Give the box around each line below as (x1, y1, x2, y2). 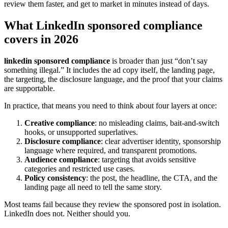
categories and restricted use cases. (24, 164, 135, 173)
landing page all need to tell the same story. (24, 182, 162, 191)
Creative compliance (24, 118, 95, 127)
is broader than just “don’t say (110, 56, 208, 65)
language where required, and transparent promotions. (24, 146, 197, 155)
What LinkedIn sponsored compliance (4, 18, 203, 32)
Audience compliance (24, 155, 98, 164)
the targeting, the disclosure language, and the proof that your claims (4, 74, 222, 83)
